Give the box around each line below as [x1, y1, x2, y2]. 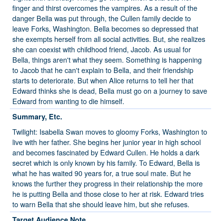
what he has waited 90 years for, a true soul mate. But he [12, 168, 191, 179]
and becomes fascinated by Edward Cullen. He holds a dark [12, 147, 199, 158]
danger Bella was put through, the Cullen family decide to [12, 13, 191, 24]
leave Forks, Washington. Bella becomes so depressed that [12, 23, 198, 34]
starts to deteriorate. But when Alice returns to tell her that [12, 75, 193, 86]
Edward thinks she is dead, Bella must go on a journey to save [12, 85, 207, 96]
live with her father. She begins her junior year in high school [12, 137, 201, 147]
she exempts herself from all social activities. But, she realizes [12, 34, 205, 44]
